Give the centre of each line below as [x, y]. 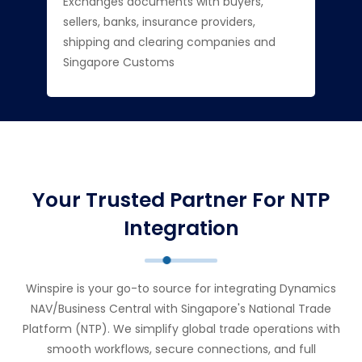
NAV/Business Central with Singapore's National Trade [181, 309]
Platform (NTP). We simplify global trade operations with [181, 329]
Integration [181, 228]
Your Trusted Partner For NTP [181, 200]
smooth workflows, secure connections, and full [181, 349]
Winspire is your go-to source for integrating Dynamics [181, 288]
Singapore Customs [118, 62]
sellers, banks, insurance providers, [159, 22]
